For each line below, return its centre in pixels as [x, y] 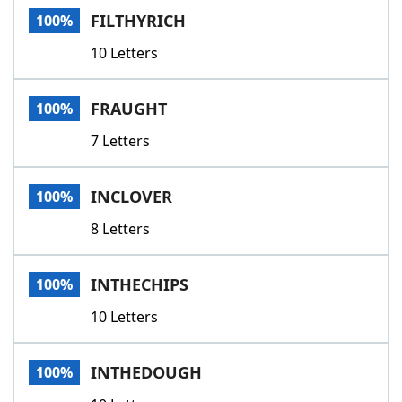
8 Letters [120, 229]
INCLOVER [131, 197]
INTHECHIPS [140, 284]
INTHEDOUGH [146, 372]
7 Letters [120, 141]
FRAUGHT [129, 109]
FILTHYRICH [138, 21]
